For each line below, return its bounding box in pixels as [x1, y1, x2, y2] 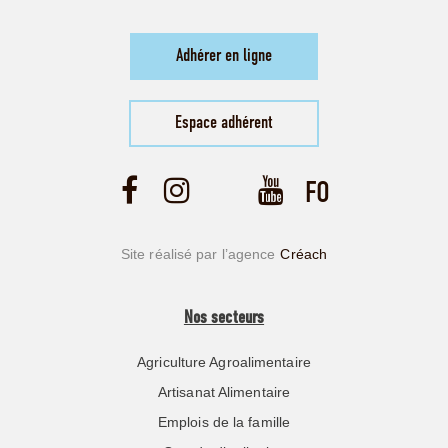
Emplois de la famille [157, 413, 291, 430]
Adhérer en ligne [176, 46, 272, 66]
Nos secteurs [183, 308, 265, 328]
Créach [280, 245, 328, 262]
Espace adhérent [175, 113, 273, 133]
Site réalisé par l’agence [120, 245, 276, 262]
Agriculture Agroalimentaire [137, 353, 311, 370]
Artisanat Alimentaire [157, 383, 291, 400]
